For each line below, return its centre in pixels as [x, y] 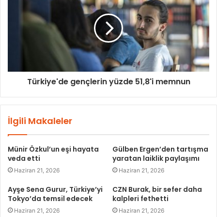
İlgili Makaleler [40, 121]
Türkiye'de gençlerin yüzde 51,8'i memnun [108, 81]
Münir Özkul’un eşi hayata [53, 149]
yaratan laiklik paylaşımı [156, 158]
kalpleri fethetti [140, 198]
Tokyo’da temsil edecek [50, 198]
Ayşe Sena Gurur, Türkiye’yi [55, 189]
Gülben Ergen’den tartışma [160, 149]
